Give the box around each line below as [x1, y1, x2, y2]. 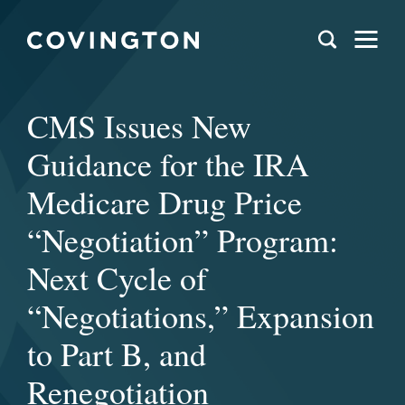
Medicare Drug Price [27, 180, 302, 223]
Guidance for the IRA [27, 142, 309, 185]
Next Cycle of [27, 256, 207, 299]
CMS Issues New [27, 104, 251, 147]
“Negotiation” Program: [27, 218, 338, 261]
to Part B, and [27, 332, 206, 375]
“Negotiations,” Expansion [27, 294, 374, 337]
